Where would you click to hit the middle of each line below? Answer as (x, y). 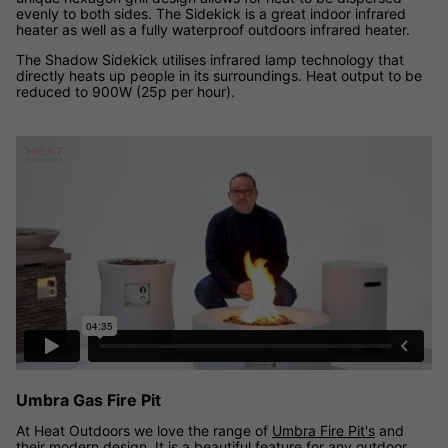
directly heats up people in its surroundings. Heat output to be (219, 75)
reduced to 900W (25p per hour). (125, 91)
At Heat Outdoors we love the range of (144, 430)
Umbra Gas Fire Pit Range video (120, 143)
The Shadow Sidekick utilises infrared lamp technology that (210, 59)
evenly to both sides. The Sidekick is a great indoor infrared (211, 13)
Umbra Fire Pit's (323, 430)
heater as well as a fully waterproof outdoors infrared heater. (213, 29)
